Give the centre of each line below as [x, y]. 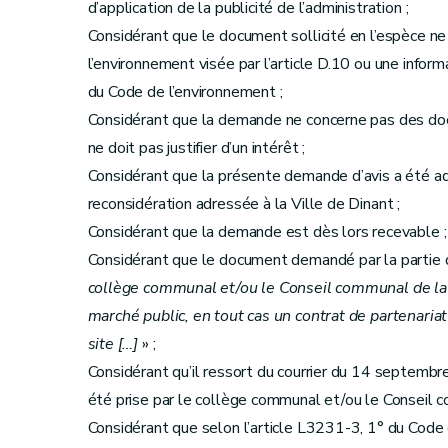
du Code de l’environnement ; [185, 92]
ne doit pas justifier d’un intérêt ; [196, 148]
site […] [113, 344]
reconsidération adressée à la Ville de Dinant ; [244, 204]
